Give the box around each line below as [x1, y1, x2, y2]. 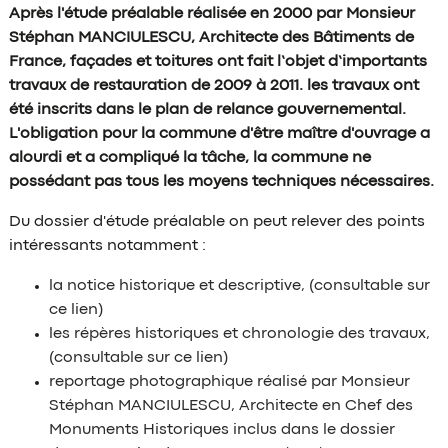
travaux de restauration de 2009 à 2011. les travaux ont [8, 79, 419, 94]
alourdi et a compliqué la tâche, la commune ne [8, 151, 371, 166]
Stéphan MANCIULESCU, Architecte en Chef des [48, 399, 413, 414]
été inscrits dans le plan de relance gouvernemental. [8, 103, 406, 118]
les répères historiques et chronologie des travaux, [48, 327, 430, 342]
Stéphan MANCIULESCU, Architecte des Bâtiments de [8, 31, 414, 46]
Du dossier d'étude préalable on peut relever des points [8, 215, 425, 230]
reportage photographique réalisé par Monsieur [48, 375, 410, 390]
